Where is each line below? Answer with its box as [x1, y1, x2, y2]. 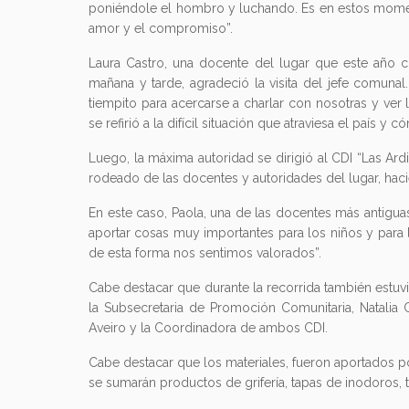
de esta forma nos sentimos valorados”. [89, 246, 321, 261]
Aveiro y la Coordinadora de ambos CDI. [89, 320, 328, 336]
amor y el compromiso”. [89, 21, 233, 37]
